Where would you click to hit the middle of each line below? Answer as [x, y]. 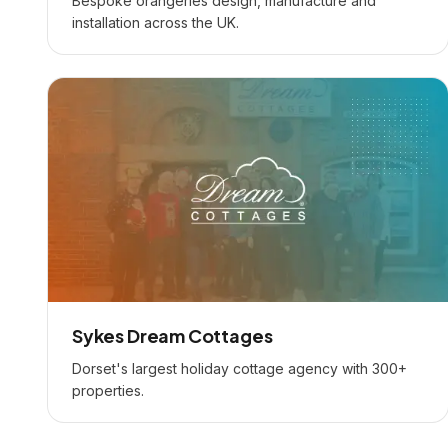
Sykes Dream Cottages [172, 335]
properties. [108, 390]
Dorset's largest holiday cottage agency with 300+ [239, 368]
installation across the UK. [155, 22]
